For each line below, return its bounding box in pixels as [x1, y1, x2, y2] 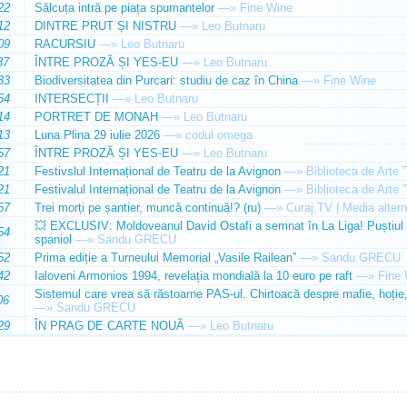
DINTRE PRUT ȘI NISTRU [34, 19, 176, 33]
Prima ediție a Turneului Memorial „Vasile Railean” [34, 251, 296, 264]
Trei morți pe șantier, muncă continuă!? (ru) [34, 201, 261, 214]
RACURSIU [34, 37, 95, 51]
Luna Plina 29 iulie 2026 [34, 128, 160, 142]
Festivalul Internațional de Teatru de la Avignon [34, 183, 281, 196]
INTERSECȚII [34, 92, 109, 105]
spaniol [34, 233, 72, 246]
